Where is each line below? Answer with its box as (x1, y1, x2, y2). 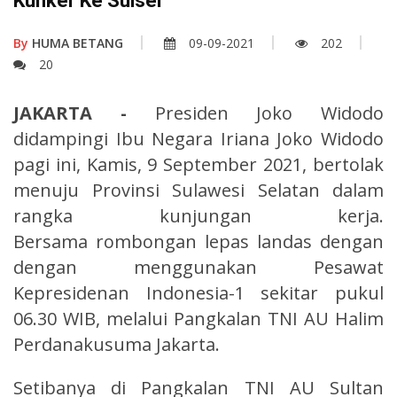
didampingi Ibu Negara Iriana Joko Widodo (13, 126, 384, 151)
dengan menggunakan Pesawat (13, 254, 384, 279)
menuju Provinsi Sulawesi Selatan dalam (13, 177, 384, 202)
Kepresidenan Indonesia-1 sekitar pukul (13, 280, 384, 305)
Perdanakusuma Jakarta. (13, 331, 220, 356)
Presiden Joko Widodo (154, 100, 384, 125)
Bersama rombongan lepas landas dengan (13, 229, 384, 253)
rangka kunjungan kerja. (13, 203, 384, 228)
